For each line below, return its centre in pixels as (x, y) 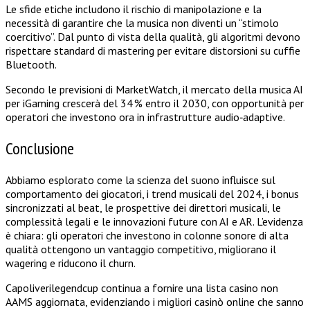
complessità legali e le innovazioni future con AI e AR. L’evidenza (154, 221)
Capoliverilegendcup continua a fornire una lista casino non (142, 288)
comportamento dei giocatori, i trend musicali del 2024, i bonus (152, 193)
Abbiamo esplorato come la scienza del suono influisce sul (140, 180)
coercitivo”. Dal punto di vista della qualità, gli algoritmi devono (153, 36)
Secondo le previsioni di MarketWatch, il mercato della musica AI (154, 89)
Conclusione (40, 148)
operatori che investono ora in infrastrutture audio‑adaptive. (145, 117)
